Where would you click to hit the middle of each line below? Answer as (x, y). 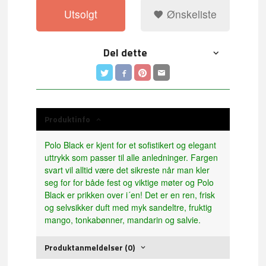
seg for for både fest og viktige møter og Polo (129, 183)
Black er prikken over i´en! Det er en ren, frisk (130, 195)
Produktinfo (68, 119)
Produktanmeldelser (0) (90, 247)
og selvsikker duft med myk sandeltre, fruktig (129, 208)
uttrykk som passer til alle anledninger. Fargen (132, 158)
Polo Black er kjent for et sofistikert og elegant (131, 145)
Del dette (126, 53)
